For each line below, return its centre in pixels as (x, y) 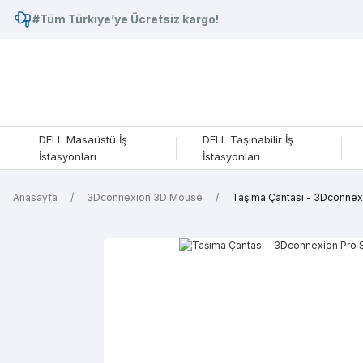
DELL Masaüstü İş (83, 139)
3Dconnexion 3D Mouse (145, 197)
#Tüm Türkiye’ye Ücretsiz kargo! (126, 19)
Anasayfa (35, 197)
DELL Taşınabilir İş (248, 139)
